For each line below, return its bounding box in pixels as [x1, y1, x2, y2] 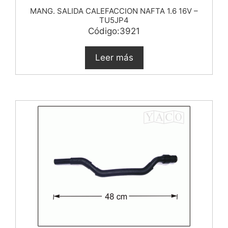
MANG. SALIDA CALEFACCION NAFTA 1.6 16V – [30, 6, 198, 16]
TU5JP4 [99, 15, 129, 25]
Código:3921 [88, 26, 140, 36]
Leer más [95, 52, 133, 63]
